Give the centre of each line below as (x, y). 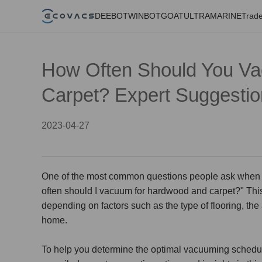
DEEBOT (111, 16)
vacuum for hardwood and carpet (167, 191)
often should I (70, 191)
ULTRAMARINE (213, 16)
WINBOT (144, 16)
